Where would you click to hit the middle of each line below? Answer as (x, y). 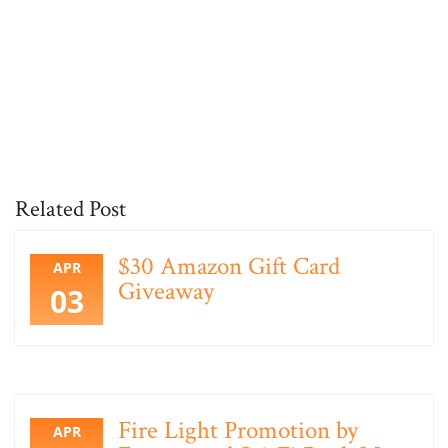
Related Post (70, 209)
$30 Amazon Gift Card (229, 266)
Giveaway (166, 291)
